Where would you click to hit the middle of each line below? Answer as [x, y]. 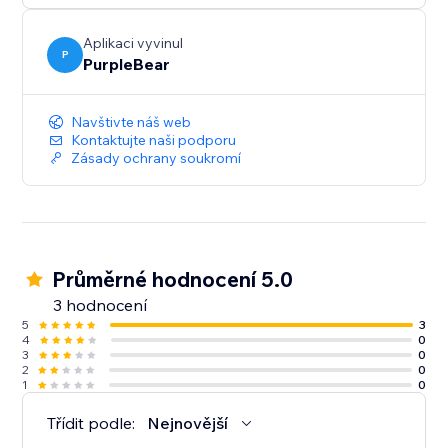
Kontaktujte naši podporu [154, 140]
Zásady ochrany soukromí [156, 158]
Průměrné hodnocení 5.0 [173, 279]
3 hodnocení [100, 305]
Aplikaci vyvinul [133, 43]
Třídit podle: [91, 423]
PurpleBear [127, 64]
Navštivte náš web [131, 122]
